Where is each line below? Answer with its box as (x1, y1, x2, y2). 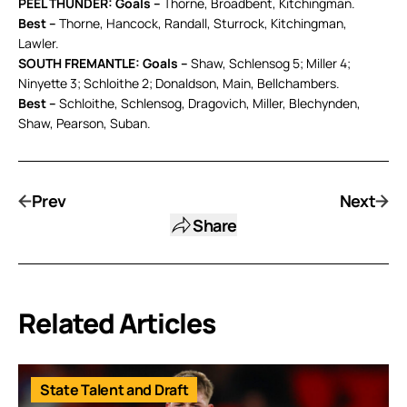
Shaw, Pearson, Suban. (18, 114, 151, 133)
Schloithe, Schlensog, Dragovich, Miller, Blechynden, (56, 94, 361, 113)
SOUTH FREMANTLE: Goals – (18, 55, 188, 73)
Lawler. (18, 35, 59, 53)
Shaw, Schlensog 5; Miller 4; (188, 55, 351, 73)
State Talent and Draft (40, 380, 189, 401)
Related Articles (18, 304, 215, 342)
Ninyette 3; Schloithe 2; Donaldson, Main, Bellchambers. (18, 74, 340, 93)
